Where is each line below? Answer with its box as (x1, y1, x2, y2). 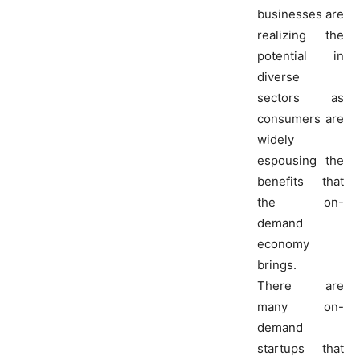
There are (257, 278, 344, 294)
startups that (257, 341, 344, 357)
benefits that (257, 174, 344, 190)
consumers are (257, 111, 344, 127)
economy (257, 236, 309, 252)
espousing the (257, 153, 344, 169)
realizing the (257, 27, 344, 43)
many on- (257, 299, 344, 315)
